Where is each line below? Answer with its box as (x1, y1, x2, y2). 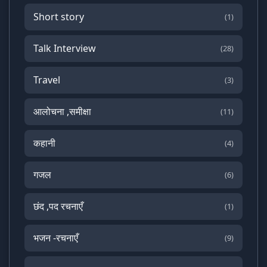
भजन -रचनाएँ (33, 231, 78, 244)
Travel (33, 73, 60, 86)
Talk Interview (33, 41, 96, 55)
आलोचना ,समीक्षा (33, 104, 91, 118)
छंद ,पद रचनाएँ (33, 199, 83, 213)
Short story (33, 10, 84, 23)
